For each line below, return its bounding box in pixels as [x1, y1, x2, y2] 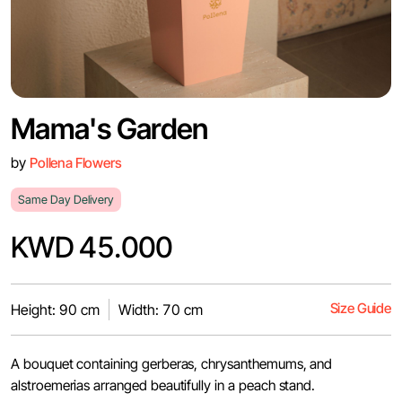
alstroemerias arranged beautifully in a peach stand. [11, 377, 316, 394]
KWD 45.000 [11, 230, 173, 265]
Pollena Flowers [30, 154, 122, 171]
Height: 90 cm [11, 301, 100, 319]
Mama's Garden [11, 111, 208, 146]
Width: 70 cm [118, 301, 203, 319]
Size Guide [329, 300, 391, 317]
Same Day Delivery [18, 193, 114, 206]
